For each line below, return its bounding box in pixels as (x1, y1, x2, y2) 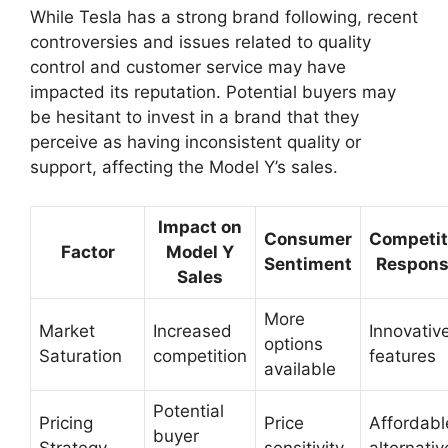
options (264, 333, 323, 354)
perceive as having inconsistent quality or (30, 132, 361, 152)
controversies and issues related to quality (30, 32, 371, 52)
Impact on (158, 216, 242, 237)
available (264, 358, 336, 379)
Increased (153, 320, 232, 341)
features (369, 345, 436, 366)
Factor (60, 241, 115, 262)
